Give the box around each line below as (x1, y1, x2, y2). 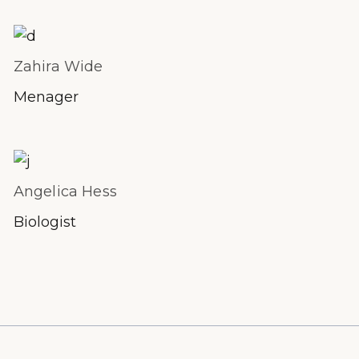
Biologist (13, 212, 76, 231)
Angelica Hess (13, 182, 117, 200)
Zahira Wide (13, 58, 103, 76)
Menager (13, 88, 79, 107)
